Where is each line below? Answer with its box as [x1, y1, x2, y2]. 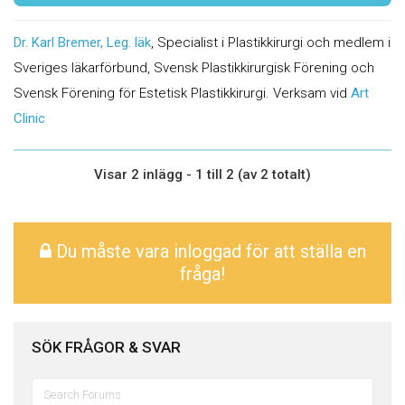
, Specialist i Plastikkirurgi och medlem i [151, 34, 391, 51]
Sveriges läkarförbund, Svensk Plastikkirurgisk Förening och [14, 60, 374, 76]
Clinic [14, 110, 45, 127]
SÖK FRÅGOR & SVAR [32, 338, 181, 356]
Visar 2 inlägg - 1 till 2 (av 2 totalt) [94, 166, 311, 183]
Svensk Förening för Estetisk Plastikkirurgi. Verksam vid [14, 85, 351, 101]
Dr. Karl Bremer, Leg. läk [14, 34, 151, 51]
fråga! [180, 263, 225, 285]
